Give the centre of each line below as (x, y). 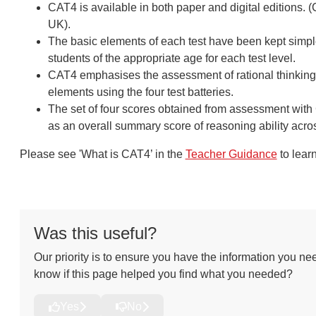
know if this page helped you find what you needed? (163, 274)
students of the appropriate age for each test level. (171, 58)
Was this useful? (95, 233)
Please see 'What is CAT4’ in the (102, 154)
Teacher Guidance (231, 154)
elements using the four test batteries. (140, 92)
